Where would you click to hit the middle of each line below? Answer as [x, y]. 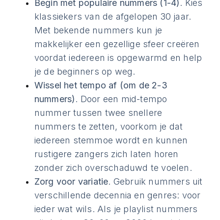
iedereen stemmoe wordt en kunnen [111, 140]
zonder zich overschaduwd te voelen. [113, 168]
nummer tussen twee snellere [98, 113]
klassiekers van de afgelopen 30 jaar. [113, 16]
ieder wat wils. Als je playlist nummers [116, 209]
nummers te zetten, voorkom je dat [109, 126]
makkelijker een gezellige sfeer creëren [117, 44]
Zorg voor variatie [71, 181]
